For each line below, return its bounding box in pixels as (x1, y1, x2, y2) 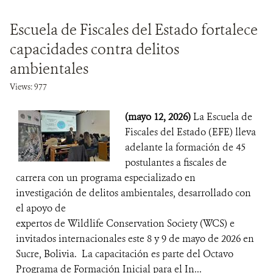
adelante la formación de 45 (125, 141, 246, 154)
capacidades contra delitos (10, 40, 179, 59)
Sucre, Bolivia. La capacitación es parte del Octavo (16, 247, 233, 260)
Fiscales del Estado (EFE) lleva (125, 126, 256, 138)
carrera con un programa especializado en (16, 171, 196, 184)
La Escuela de (193, 110, 252, 123)
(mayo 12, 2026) (125, 110, 193, 123)
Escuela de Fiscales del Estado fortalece (10, 20, 258, 40)
